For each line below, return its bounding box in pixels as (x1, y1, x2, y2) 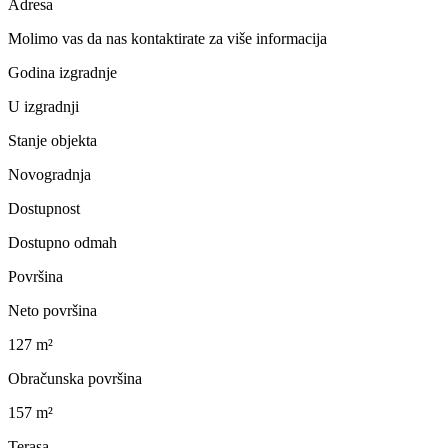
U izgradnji (8, 97, 79, 115)
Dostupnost (8, 199, 80, 217)
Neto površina (8, 301, 97, 319)
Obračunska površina (8, 369, 142, 387)
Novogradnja (8, 165, 91, 183)
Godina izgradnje (8, 63, 117, 81)
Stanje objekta (8, 131, 97, 149)
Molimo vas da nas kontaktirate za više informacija (8, 29, 327, 47)
